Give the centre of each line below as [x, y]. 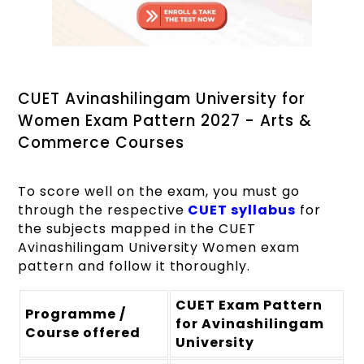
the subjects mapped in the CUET [137, 228]
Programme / [76, 314]
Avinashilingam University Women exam [159, 247]
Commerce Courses [104, 142]
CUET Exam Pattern [249, 305]
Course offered [83, 332]
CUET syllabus [242, 210]
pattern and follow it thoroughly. [136, 266]
